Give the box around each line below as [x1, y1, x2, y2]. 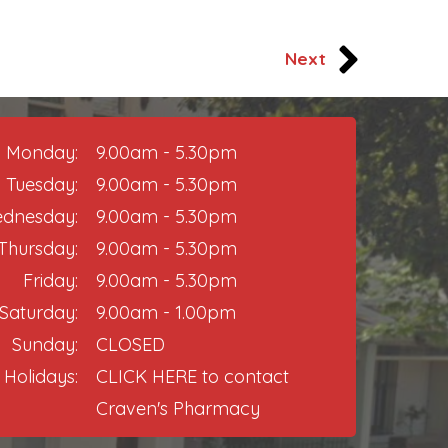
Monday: [6, 141, 78, 164]
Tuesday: [6, 173, 78, 196]
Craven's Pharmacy [96, 397, 260, 420]
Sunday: [12, 333, 78, 356]
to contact [197, 365, 289, 388]
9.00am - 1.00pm [96, 301, 236, 324]
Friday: [23, 269, 78, 292]
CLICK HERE [96, 365, 197, 388]
